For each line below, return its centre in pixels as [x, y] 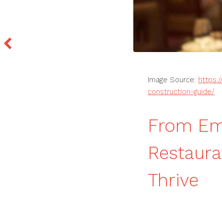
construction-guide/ [181, 92]
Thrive [173, 180]
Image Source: [173, 80]
